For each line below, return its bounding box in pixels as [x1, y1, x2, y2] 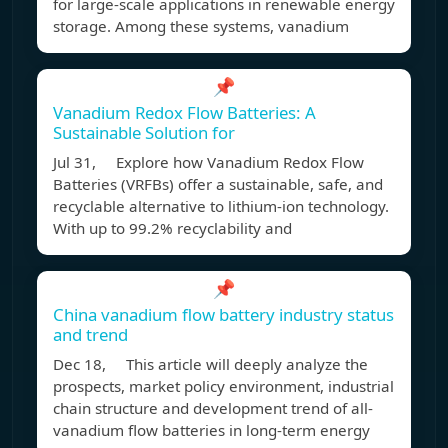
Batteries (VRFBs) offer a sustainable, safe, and [53, 174, 383, 195]
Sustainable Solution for [53, 121, 235, 145]
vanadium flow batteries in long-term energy [53, 420, 370, 441]
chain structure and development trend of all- [53, 398, 373, 419]
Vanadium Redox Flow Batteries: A [53, 101, 316, 125]
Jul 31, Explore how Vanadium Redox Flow [53, 152, 364, 173]
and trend [53, 323, 128, 347]
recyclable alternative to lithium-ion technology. [53, 196, 389, 217]
